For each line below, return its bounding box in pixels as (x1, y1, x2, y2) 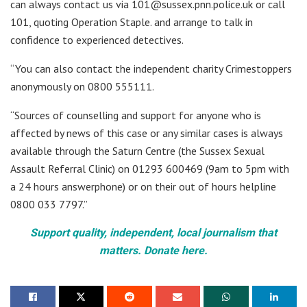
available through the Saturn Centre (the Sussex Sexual (10, 143, 265, 158)
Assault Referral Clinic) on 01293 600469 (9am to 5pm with (10, 161, 289, 175)
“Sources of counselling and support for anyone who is (10, 108, 261, 122)
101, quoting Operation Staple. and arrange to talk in (10, 14, 253, 29)
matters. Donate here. (99, 243, 208, 257)
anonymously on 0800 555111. (10, 79, 154, 93)
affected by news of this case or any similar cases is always (10, 125, 283, 140)
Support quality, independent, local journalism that (30, 225, 277, 239)
